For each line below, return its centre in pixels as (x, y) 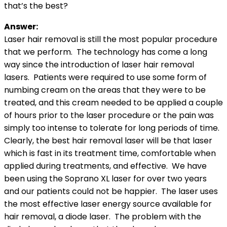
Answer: (21, 26)
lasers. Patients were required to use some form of (105, 77)
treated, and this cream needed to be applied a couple (113, 102)
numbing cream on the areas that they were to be (105, 90)
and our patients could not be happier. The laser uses (111, 191)
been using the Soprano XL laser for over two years (105, 178)
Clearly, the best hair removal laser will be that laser (108, 140)
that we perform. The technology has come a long (106, 52)
